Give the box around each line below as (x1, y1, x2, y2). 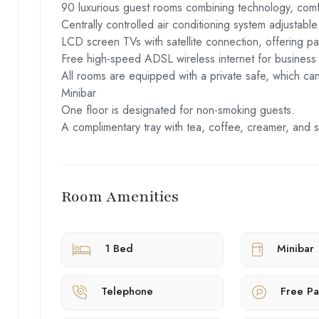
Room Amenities (61, 186, 179, 207)
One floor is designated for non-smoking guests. (61, 101, 295, 118)
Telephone (100, 283, 153, 299)
